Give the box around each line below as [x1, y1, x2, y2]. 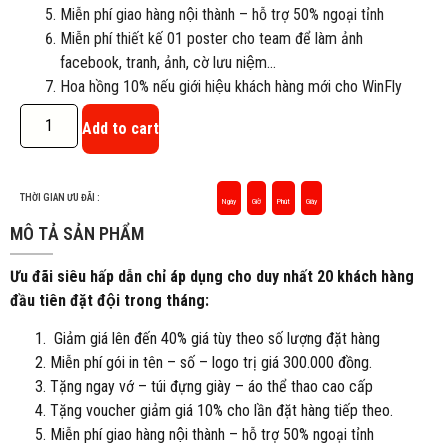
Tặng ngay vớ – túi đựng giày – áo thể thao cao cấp [50, 377, 373, 397]
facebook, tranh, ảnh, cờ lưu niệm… [60, 52, 276, 72]
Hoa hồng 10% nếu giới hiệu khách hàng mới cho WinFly [60, 76, 402, 96]
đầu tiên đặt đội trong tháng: [10, 290, 209, 310]
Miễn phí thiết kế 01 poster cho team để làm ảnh [60, 28, 363, 48]
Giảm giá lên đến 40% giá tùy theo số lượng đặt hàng [50, 329, 380, 349]
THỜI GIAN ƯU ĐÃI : [20, 191, 100, 203]
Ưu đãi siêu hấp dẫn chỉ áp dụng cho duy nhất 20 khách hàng [10, 266, 414, 286]
